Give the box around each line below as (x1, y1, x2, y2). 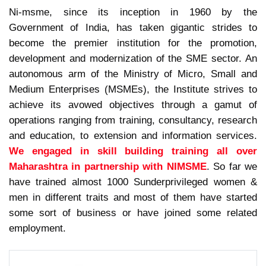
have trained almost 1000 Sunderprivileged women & (9, 176, 257, 187)
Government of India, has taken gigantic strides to (9, 21, 257, 33)
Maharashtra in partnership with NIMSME (9, 160, 207, 172)
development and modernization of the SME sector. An (9, 52, 257, 64)
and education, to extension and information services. (9, 129, 257, 141)
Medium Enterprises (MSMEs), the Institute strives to (9, 83, 257, 94)
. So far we (206, 160, 258, 172)
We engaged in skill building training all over (9, 145, 257, 156)
